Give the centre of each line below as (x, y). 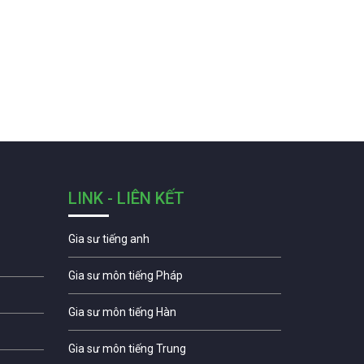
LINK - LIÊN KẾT (126, 198)
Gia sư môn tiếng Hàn (122, 312)
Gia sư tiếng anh (108, 238)
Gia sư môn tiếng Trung (127, 348)
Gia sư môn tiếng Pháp (125, 275)
